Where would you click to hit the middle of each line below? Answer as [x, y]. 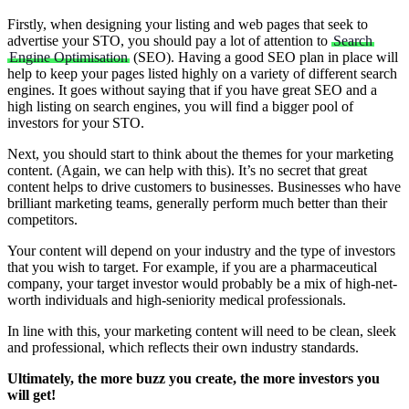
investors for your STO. [76, 123]
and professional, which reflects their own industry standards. [183, 348]
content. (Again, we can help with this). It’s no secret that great [187, 171]
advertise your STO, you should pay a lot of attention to [169, 41]
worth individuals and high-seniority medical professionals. [177, 300]
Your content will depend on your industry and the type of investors [201, 251]
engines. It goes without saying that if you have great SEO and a [192, 90]
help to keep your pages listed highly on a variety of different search [202, 74]
